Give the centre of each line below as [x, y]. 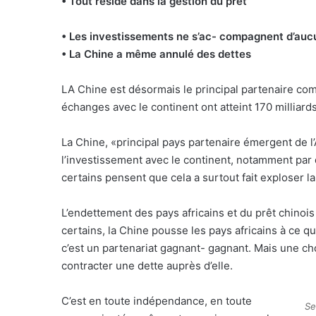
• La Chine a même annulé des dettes [156, 54]
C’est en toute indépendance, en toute [157, 300]
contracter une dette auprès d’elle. [147, 265]
